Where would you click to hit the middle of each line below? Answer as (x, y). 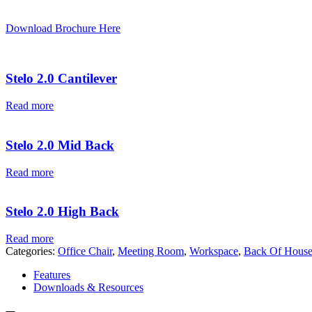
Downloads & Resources (88, 287)
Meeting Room (151, 251)
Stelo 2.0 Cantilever (61, 79)
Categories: (32, 251)
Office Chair (85, 251)
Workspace (214, 251)
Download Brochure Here (63, 28)
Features (52, 275)
